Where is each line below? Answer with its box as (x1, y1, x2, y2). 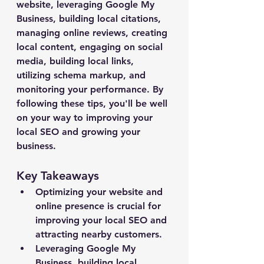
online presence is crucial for (35, 200, 164, 212)
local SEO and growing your (16, 126, 143, 137)
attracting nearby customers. (35, 229, 162, 240)
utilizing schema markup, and (16, 70, 148, 81)
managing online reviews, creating (16, 27, 170, 38)
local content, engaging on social (16, 41, 166, 52)
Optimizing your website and (35, 186, 166, 197)
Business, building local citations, (16, 13, 164, 24)
